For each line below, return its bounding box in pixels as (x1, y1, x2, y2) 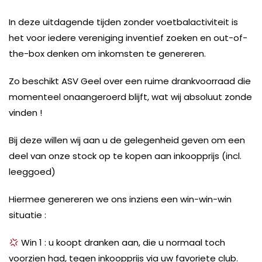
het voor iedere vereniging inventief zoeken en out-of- (9, 32, 247, 44)
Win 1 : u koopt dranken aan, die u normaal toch (19, 236, 226, 249)
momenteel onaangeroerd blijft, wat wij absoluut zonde (9, 91, 252, 104)
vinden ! (9, 106, 42, 119)
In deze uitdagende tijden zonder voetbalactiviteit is (9, 16, 238, 29)
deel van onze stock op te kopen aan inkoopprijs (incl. (9, 150, 242, 163)
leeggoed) (9, 166, 56, 178)
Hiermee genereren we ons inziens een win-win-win (9, 193, 232, 206)
